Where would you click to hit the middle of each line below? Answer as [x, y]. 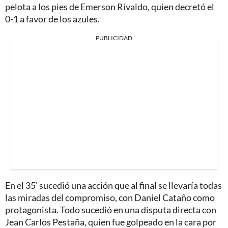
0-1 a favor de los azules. [52, 19]
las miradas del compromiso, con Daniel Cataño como [110, 198]
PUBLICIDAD [114, 38]
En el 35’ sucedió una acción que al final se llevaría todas [113, 186]
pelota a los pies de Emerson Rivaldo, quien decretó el [110, 7]
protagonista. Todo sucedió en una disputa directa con [111, 210]
